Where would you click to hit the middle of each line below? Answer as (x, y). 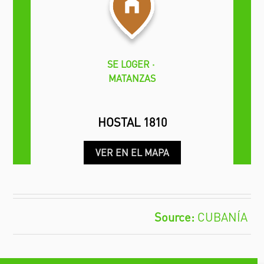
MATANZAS (132, 78)
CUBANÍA (222, 217)
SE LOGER (128, 64)
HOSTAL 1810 (132, 122)
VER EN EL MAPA (132, 153)
